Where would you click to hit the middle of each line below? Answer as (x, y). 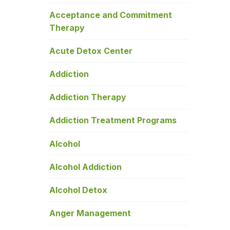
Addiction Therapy (88, 97)
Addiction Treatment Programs (113, 120)
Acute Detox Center (91, 51)
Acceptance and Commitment (111, 15)
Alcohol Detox (78, 190)
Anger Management (90, 213)
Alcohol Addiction (85, 167)
